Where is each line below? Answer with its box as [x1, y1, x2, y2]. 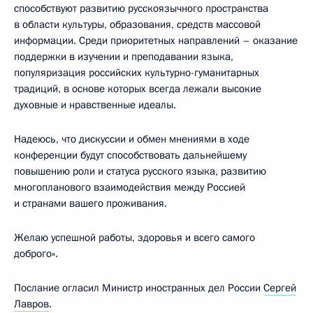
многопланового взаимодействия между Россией [14, 180, 245, 194]
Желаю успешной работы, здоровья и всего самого [14, 231, 255, 245]
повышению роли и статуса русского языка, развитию [14, 164, 266, 178]
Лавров [14, 297, 49, 311]
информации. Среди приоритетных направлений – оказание [14, 34, 298, 48]
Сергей [263, 281, 296, 295]
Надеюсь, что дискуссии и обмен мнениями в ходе [14, 132, 249, 146]
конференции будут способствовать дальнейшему [14, 148, 247, 162]
